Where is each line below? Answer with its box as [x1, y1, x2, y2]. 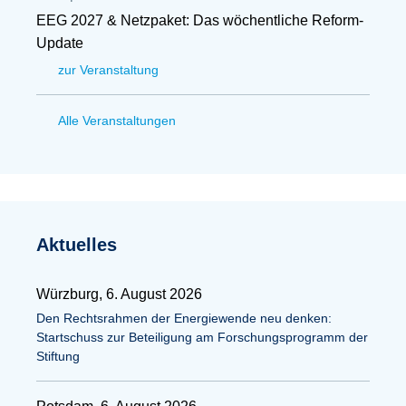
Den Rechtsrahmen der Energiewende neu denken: [36, 311, 332, 325]
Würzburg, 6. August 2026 [36, 286, 202, 302]
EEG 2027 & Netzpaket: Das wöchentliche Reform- [36, 13, 363, 28]
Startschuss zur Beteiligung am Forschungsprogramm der [36, 330, 368, 344]
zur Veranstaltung [58, 63, 159, 77]
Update [36, 35, 83, 51]
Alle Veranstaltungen [58, 113, 176, 128]
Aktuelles [36, 235, 117, 255]
